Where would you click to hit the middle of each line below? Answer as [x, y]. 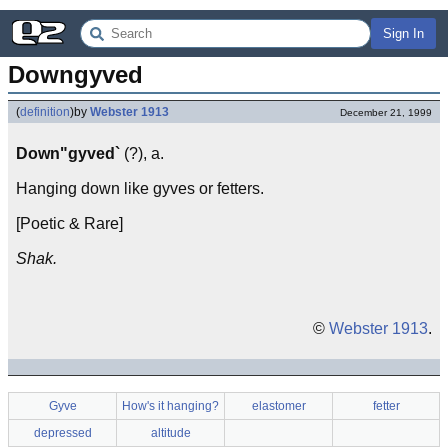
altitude [170, 433]
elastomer [278, 406]
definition [45, 112]
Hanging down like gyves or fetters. [140, 188]
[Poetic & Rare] [69, 223]
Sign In [403, 33]
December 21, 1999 [386, 112]
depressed [62, 433]
